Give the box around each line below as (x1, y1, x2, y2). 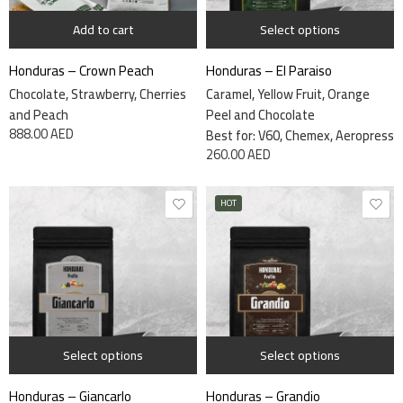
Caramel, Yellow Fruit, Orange (206, 82, 370, 106)
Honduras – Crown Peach (9, 58, 154, 84)
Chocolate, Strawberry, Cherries (9, 82, 186, 106)
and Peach (9, 103, 68, 127)
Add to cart (72, 18, 134, 41)
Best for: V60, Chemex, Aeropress (206, 123, 394, 148)
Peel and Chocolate (206, 103, 315, 127)
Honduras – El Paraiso (206, 58, 332, 84)
